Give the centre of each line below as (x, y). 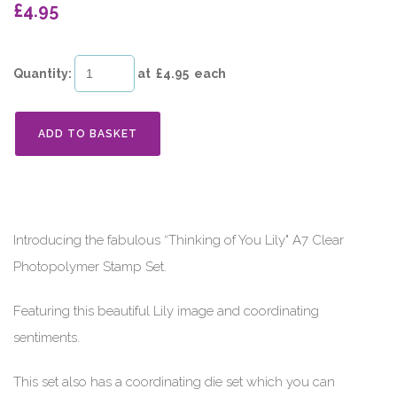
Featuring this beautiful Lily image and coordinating (166, 311)
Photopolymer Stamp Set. (90, 266)
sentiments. (47, 337)
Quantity (41, 74)
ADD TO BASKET (88, 134)
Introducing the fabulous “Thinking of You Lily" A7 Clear (179, 240)
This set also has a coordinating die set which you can (174, 381)
